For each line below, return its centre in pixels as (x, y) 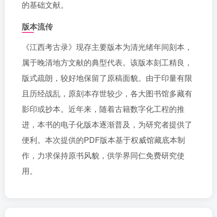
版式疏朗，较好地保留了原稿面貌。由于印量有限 (107, 78)
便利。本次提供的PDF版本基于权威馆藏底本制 (103, 140)
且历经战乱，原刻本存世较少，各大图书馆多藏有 (107, 93)
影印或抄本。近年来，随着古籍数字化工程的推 (103, 109)
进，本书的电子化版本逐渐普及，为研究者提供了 (107, 124)
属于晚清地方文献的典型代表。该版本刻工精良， (107, 62)
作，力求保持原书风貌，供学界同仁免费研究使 (103, 155)
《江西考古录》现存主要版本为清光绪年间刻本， (107, 47)
